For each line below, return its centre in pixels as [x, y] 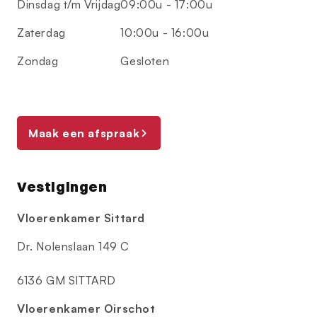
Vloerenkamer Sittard [81, 218]
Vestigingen [62, 187]
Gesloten [145, 61]
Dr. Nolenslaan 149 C [73, 247]
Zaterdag [41, 33]
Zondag [38, 61]
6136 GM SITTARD [67, 281]
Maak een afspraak [84, 133]
